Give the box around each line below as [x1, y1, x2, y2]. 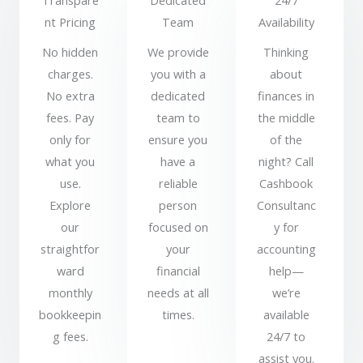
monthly [48, 284, 92, 301]
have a [160, 153, 196, 170]
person [159, 197, 198, 214]
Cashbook [259, 175, 314, 192]
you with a [150, 66, 206, 83]
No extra [45, 88, 95, 105]
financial [156, 263, 200, 280]
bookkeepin [39, 306, 102, 323]
